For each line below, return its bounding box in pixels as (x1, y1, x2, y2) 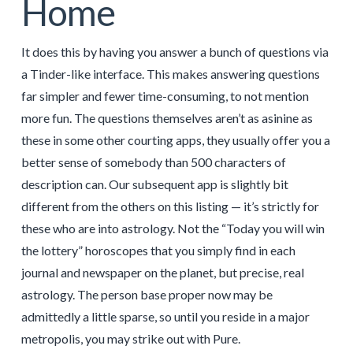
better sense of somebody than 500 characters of (20, 154, 286, 170)
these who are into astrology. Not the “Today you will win (20, 221, 325, 236)
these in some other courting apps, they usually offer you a (20, 132, 330, 148)
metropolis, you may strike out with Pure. (20, 331, 240, 347)
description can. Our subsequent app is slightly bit (20, 176, 288, 192)
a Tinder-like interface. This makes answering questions (20, 66, 320, 82)
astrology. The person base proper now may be (20, 287, 273, 303)
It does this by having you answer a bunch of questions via (20, 44, 329, 60)
